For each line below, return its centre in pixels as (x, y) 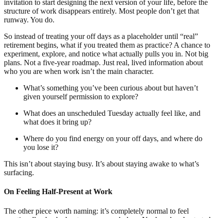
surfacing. (19, 173)
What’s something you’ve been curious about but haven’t (111, 88)
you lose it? (41, 147)
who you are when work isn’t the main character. (79, 72)
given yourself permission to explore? (81, 97)
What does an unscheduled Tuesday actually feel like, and (112, 113)
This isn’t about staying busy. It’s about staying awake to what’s (101, 164)
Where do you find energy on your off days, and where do (113, 139)
